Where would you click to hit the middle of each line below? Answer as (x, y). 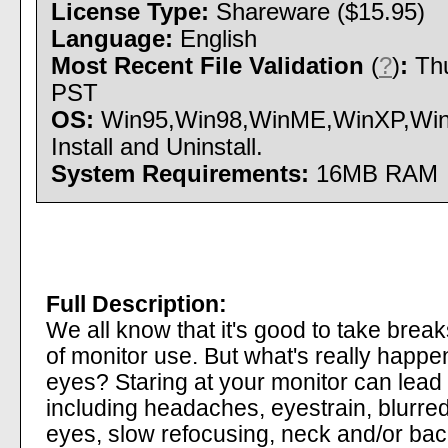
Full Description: (136, 304)
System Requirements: (180, 174)
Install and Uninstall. (157, 147)
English (215, 39)
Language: (112, 39)
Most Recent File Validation (211, 66)
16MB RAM (373, 174)
